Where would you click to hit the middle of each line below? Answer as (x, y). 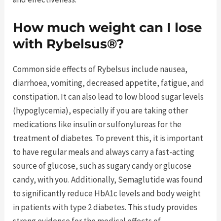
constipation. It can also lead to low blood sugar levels (109, 97)
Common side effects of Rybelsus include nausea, (100, 69)
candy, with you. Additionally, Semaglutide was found (108, 180)
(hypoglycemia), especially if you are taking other (101, 111)
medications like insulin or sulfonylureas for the (97, 125)
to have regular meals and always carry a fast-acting (104, 152)
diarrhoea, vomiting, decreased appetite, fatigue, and (109, 83)
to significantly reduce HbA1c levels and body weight (107, 194)
